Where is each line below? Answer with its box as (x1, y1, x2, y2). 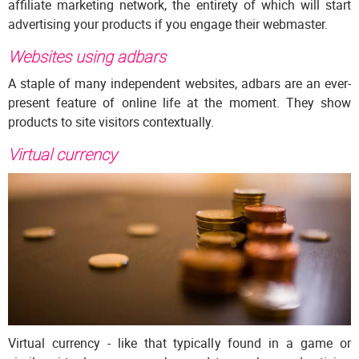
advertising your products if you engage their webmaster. (8, 15, 328, 34)
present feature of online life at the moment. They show (8, 94, 351, 112)
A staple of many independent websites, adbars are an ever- (8, 75, 351, 93)
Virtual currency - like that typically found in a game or (8, 334, 351, 353)
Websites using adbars (8, 46, 166, 68)
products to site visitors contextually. (8, 113, 214, 131)
